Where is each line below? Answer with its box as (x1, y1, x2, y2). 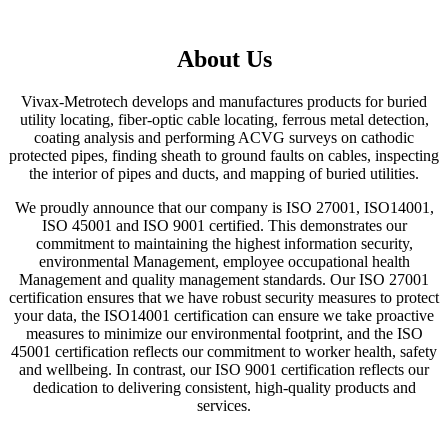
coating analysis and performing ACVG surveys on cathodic (34, 128, 414, 146)
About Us (176, 45, 272, 72)
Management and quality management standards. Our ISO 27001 (19, 270, 429, 288)
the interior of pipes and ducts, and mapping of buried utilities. (29, 164, 419, 182)
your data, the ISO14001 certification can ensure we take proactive (14, 306, 434, 324)
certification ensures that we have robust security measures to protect (9, 288, 439, 306)
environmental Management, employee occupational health (38, 252, 410, 270)
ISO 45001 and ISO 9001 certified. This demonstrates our (41, 216, 407, 234)
